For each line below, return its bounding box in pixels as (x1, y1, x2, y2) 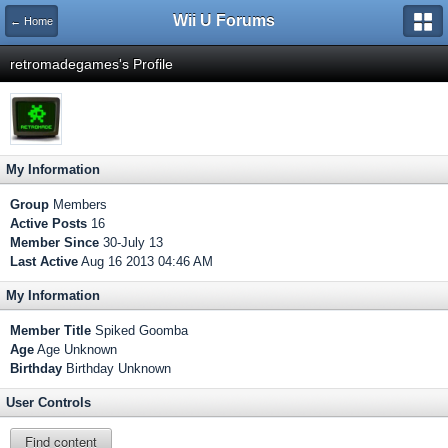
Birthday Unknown (62, 361, 171, 376)
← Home (10, 15, 53, 27)
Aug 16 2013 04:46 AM (78, 254, 213, 269)
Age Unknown (34, 342, 117, 357)
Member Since (10, 235, 99, 250)
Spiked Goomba (91, 323, 188, 338)
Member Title (10, 323, 91, 338)
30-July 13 (99, 235, 163, 250)
